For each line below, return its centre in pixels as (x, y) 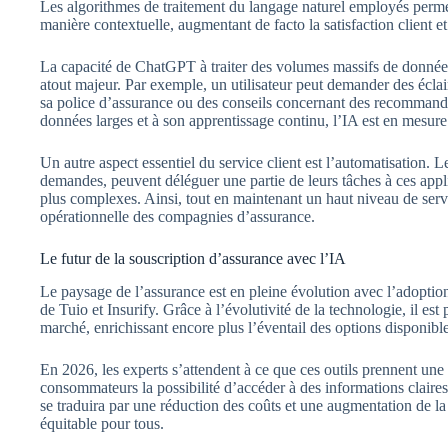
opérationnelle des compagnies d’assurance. (177, 217)
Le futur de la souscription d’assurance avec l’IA (193, 259)
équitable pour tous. (102, 424)
